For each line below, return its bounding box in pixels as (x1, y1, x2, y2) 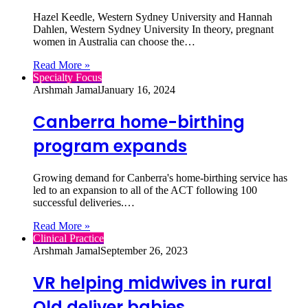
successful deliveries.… (33, 196, 135, 208)
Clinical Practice (33, 232, 104, 244)
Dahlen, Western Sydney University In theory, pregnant (33, 23, 274, 35)
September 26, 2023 (100, 244, 188, 256)
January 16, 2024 (100, 83, 175, 96)
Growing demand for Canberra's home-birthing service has (33, 171, 287, 184)
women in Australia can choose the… (33, 35, 195, 47)
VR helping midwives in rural (33, 271, 272, 294)
